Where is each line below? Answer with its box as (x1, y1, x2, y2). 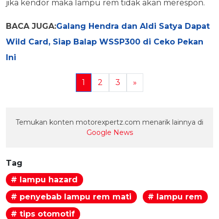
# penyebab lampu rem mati (11, 192, 132, 201)
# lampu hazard (11, 175, 78, 184)
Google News (86, 128, 133, 137)
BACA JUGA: (6, 22, 56, 31)
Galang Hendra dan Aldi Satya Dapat (56, 22, 210, 31)
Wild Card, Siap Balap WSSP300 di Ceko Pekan (6, 37, 203, 47)
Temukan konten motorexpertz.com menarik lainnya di (16, 118, 203, 127)
